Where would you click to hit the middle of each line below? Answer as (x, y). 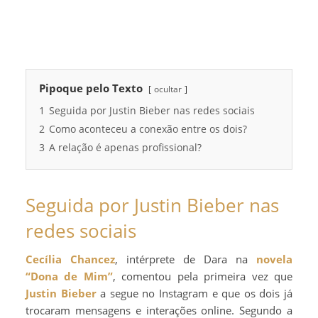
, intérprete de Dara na (186, 259)
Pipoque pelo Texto (91, 88)
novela (274, 259)
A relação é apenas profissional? (125, 147)
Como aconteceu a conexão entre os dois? (148, 129)
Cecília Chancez (74, 259)
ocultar (168, 89)
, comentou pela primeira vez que (203, 276)
